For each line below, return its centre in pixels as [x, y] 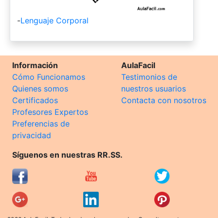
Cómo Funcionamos [49, 77]
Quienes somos [40, 88]
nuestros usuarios [154, 88]
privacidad [32, 135]
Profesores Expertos [50, 112]
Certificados [35, 100]
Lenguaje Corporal [54, 20]
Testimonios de [149, 77]
